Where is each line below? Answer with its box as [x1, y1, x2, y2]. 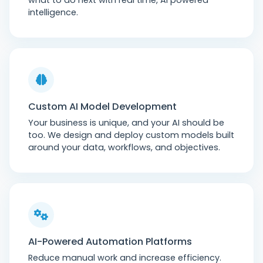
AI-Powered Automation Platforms [28, 235, 192, 248]
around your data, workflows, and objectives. [28, 141, 220, 153]
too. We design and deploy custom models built [28, 129, 234, 141]
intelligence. [28, 6, 78, 18]
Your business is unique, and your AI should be [28, 117, 224, 129]
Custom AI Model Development [28, 100, 177, 113]
